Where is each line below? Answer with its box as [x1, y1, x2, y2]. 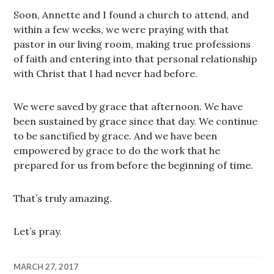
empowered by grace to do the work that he [13, 144, 221, 157]
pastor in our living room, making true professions [13, 38, 251, 50]
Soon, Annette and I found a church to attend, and [13, 9, 250, 21]
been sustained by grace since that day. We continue [13, 115, 258, 127]
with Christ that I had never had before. [13, 67, 198, 80]
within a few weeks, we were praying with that [13, 23, 229, 35]
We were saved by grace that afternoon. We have [13, 100, 243, 113]
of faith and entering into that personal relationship [13, 53, 257, 65]
